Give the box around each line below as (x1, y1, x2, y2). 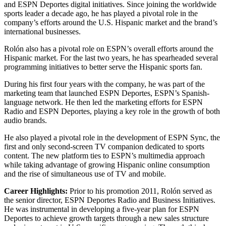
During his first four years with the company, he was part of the (4, 79, 205, 88)
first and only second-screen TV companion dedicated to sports (4, 142, 204, 151)
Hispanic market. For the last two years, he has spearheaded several (4, 53, 218, 62)
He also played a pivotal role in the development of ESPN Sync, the (4, 133, 220, 142)
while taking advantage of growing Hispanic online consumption (4, 160, 210, 169)
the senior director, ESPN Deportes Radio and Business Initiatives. (4, 195, 215, 204)
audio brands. (4, 116, 47, 125)
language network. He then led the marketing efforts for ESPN (4, 97, 203, 106)
